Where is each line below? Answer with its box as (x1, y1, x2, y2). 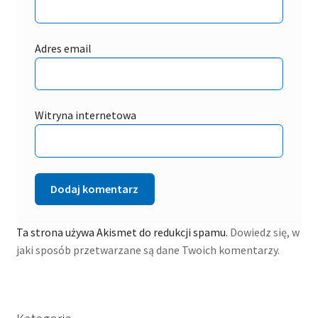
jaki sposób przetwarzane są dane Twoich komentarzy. (16, 243, 280, 257)
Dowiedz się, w (229, 225, 300, 239)
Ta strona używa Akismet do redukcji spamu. (16, 225, 230, 239)
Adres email (34, 40, 92, 55)
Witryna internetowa (34, 107, 136, 122)
